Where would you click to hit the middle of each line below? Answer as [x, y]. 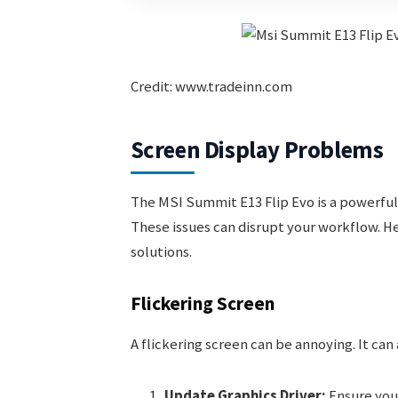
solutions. [161, 251]
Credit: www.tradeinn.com [211, 86]
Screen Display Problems [257, 149]
